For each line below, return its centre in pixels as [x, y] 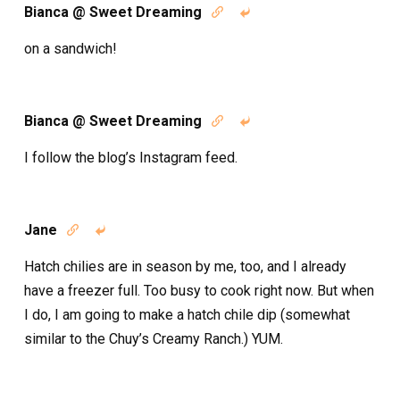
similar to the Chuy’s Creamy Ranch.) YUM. [154, 339]
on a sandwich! [71, 49]
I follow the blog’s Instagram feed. [131, 158]
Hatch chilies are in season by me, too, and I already [185, 267]
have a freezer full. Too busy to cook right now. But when [199, 291]
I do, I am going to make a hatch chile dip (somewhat [187, 315]
